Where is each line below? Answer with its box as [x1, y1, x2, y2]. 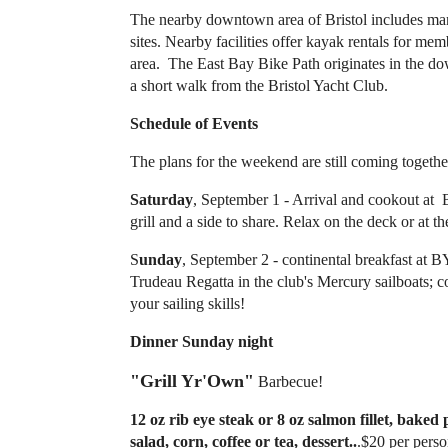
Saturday [130, 191, 193, 208]
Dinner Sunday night [130, 333, 273, 350]
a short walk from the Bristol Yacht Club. [130, 77, 396, 94]
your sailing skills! [130, 295, 253, 312]
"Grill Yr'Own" [130, 371, 254, 391]
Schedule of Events [130, 115, 258, 132]
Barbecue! [254, 373, 327, 390]
